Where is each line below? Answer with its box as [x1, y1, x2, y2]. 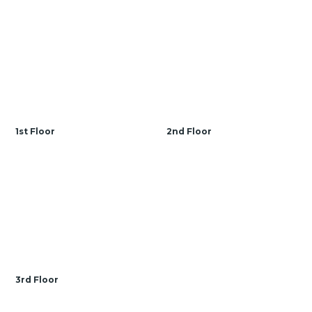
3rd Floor [15, 274, 59, 285]
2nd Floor [166, 125, 212, 136]
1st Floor [15, 125, 56, 136]
